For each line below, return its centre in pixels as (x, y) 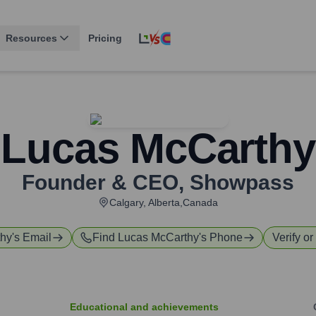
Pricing (105, 38)
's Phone (221, 238)
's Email (32, 238)
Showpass (242, 183)
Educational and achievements (144, 307)
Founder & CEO (100, 183)
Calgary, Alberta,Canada (164, 203)
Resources (31, 38)
